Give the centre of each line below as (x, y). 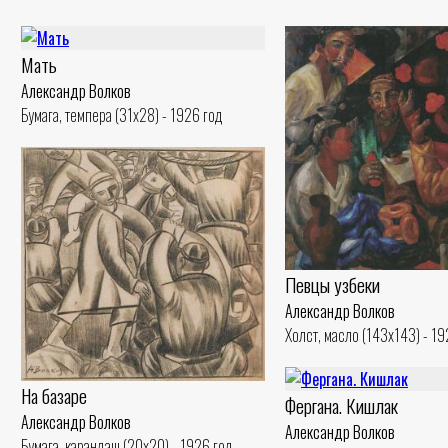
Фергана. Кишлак (341, 405)
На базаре (54, 395)
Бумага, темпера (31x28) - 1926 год (122, 115)
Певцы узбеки (332, 285)
